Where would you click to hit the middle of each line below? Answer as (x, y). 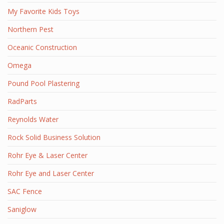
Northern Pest (30, 29)
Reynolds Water (33, 119)
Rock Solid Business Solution (54, 137)
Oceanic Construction (42, 47)
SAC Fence (25, 191)
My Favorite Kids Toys (43, 11)
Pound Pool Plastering (43, 83)
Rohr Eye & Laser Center (47, 155)
